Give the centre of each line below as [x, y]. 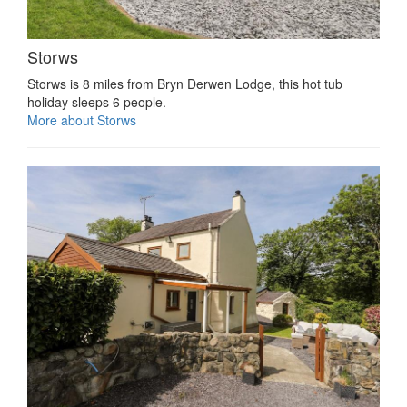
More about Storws [82, 119]
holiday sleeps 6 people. [97, 101]
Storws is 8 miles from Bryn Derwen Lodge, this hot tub [185, 83]
